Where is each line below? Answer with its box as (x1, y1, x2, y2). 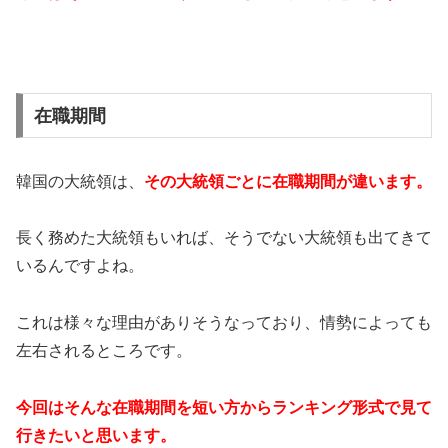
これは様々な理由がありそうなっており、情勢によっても (16, 314, 432, 332)
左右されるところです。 (16, 342, 192, 360)
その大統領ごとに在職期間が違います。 (144, 172, 432, 190)
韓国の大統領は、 (16, 172, 144, 190)
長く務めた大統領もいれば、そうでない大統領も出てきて (16, 229, 432, 247)
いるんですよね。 (16, 257, 144, 275)
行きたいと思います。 (16, 427, 176, 445)
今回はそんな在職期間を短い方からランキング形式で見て (16, 399, 432, 417)
